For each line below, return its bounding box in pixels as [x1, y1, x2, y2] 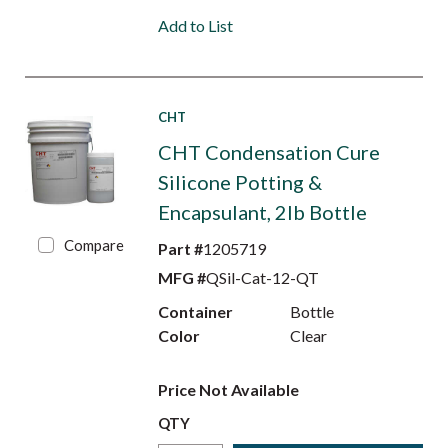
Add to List [157, 16, 233, 35]
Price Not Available [157, 380, 299, 399]
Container [157, 302, 233, 321]
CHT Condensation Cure [157, 140, 380, 164]
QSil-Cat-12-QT [205, 268, 319, 287]
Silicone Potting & [157, 170, 322, 194]
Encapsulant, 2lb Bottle [157, 200, 367, 224]
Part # [157, 239, 203, 258]
